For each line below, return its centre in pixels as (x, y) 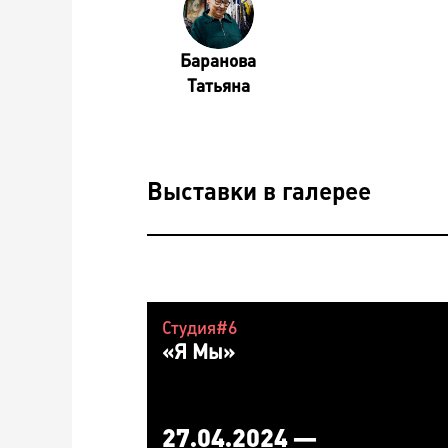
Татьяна (218, 86)
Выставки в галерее (259, 191)
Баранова (218, 61)
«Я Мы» (198, 351)
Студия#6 (199, 327)
